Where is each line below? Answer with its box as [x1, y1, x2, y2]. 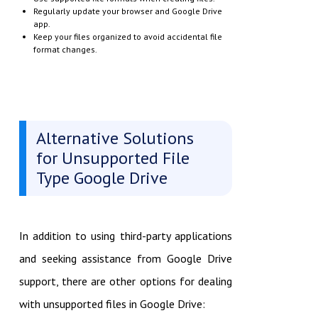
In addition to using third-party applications [18, 229, 232, 243]
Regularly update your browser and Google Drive [33, 6, 222, 17]
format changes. [33, 44, 97, 55]
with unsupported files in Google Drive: [18, 297, 205, 312]
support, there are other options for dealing [18, 274, 232, 289]
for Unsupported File [35, 147, 190, 170]
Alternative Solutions [35, 127, 194, 150]
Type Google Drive [35, 167, 168, 190]
